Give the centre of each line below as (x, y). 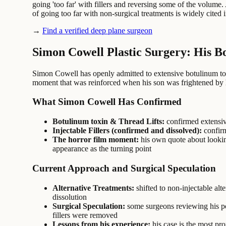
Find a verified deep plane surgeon (97, 30)
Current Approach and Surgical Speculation (124, 168)
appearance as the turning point (102, 149)
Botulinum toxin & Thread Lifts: (108, 122)
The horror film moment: (96, 140)
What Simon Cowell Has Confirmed (107, 102)
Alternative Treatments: (93, 188)
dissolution (70, 197)
